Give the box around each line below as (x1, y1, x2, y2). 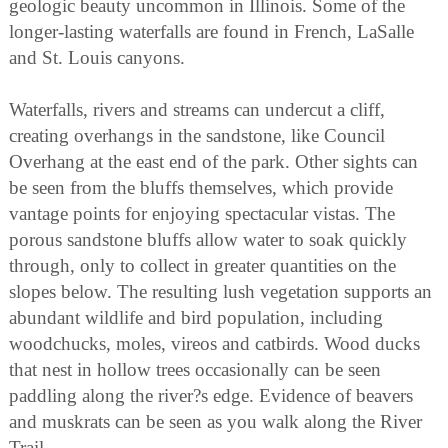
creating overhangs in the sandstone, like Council (9, 125, 385, 147)
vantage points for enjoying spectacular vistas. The (9, 203, 395, 225)
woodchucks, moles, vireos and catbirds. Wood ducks (9, 333, 420, 355)
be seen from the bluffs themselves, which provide (9, 177, 393, 199)
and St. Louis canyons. (9, 47, 185, 69)
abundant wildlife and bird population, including (9, 307, 383, 329)
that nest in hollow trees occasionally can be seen (9, 359, 381, 381)
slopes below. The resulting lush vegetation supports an (9, 281, 432, 303)
